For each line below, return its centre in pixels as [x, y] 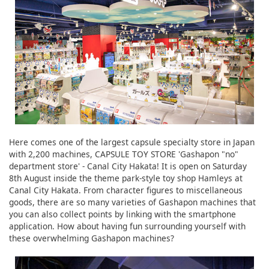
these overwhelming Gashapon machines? [92, 238]
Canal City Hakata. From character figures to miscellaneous [126, 190]
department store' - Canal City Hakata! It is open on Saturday [128, 166]
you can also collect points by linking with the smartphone [122, 214]
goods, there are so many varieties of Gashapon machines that [132, 202]
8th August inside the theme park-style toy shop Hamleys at [126, 178]
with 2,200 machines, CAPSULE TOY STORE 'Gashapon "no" [124, 154]
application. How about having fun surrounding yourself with [127, 226]
